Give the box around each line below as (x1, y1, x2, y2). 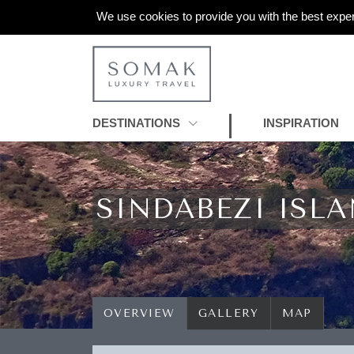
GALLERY (198, 306, 259, 320)
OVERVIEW (104, 306, 175, 320)
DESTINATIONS (92, 115, 183, 130)
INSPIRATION (262, 115, 339, 130)
